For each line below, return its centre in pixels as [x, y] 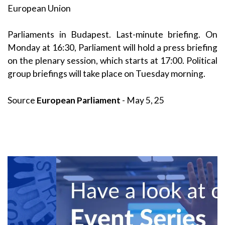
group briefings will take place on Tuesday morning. [106, 74]
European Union [39, 9]
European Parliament [79, 100]
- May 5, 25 [142, 100]
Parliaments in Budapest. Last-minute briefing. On [113, 35]
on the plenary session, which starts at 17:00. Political [113, 61]
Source [22, 100]
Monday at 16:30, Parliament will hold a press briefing [113, 48]
